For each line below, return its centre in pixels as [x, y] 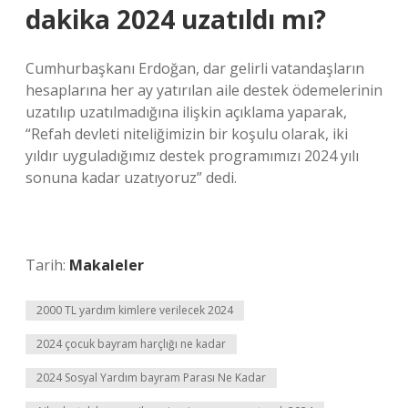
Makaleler [107, 265]
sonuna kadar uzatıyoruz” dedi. [131, 178]
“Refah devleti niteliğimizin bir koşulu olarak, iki [187, 134]
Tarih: [47, 265]
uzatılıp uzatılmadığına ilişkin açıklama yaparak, [186, 112]
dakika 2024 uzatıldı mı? [176, 19]
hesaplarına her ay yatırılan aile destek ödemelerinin [204, 90]
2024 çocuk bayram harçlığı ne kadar [131, 344]
